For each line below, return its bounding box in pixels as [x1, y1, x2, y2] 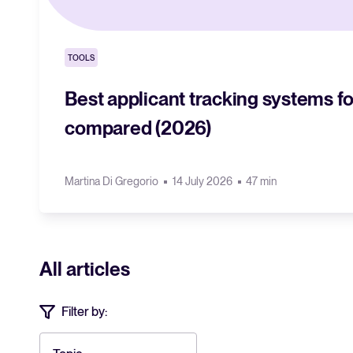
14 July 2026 [172, 175, 235, 188]
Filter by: [61, 304, 108, 320]
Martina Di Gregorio [65, 175, 162, 188]
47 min [246, 175, 277, 188]
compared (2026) [65, 116, 211, 139]
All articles [39, 258, 131, 281]
